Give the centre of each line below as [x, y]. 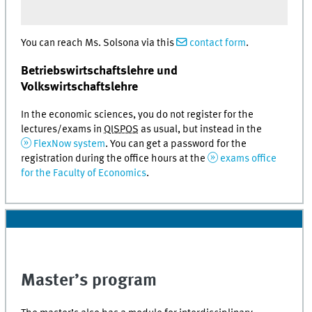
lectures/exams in [63, 129]
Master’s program [89, 281]
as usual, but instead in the [201, 129]
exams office [248, 158]
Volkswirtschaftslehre [80, 87]
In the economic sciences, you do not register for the [138, 115]
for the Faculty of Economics [84, 173]
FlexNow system [69, 144]
